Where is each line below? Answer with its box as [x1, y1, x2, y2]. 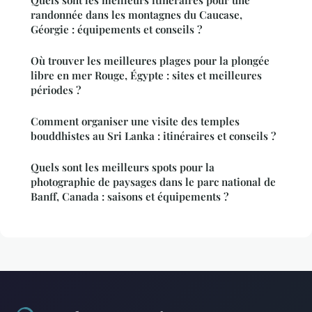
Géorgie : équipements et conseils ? [31, 22, 202, 36]
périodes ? [31, 82, 81, 97]
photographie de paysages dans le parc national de [31, 174, 276, 189]
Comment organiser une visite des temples [31, 114, 240, 128]
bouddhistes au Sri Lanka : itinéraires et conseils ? [31, 128, 276, 143]
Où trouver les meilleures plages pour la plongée [31, 53, 270, 68]
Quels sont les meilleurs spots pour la [31, 159, 214, 174]
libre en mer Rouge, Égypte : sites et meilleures [31, 68, 262, 82]
